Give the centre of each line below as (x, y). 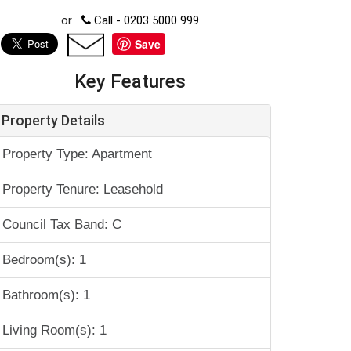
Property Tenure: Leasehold (83, 189)
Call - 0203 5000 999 (145, 20)
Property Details (53, 120)
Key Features (130, 81)
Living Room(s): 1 (54, 330)
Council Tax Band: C (62, 224)
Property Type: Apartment (77, 154)
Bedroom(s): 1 (44, 260)
